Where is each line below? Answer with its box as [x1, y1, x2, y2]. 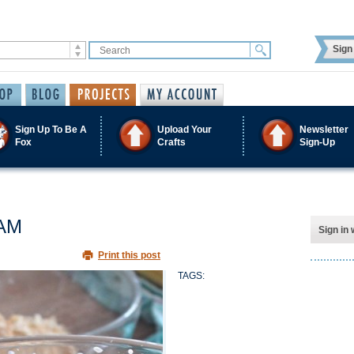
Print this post [98, 250, 160, 261]
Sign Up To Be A [15, 123, 87, 135]
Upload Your [157, 123, 212, 135]
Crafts [157, 136, 186, 148]
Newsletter [299, 123, 348, 135]
